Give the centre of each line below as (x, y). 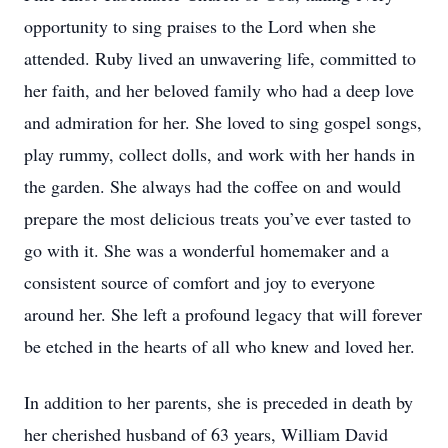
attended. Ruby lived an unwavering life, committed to (220, 58)
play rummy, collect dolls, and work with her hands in (219, 154)
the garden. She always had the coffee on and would (212, 186)
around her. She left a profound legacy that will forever (223, 314)
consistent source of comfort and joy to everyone (199, 282)
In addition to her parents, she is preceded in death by (218, 402)
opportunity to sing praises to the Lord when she (200, 26)
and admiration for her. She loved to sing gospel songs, (223, 122)
